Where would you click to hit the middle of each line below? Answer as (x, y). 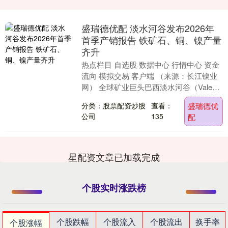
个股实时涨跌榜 (114, 188)
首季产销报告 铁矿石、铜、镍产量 (151, 40)
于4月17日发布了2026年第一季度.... (141, 98)
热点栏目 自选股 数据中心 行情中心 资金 (150, 65)
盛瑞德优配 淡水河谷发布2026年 (148, 28)
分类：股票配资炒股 (113, 105)
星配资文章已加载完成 (114, 157)
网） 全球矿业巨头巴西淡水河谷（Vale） (150, 87)
